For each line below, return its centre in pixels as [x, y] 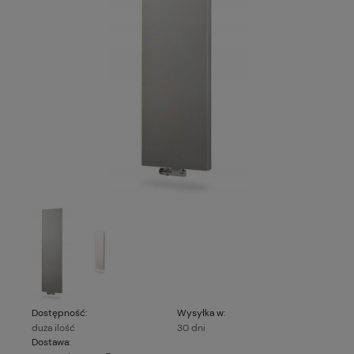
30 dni [191, 328]
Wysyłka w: [201, 313]
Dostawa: [51, 342]
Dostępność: [59, 313]
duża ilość [53, 328]
